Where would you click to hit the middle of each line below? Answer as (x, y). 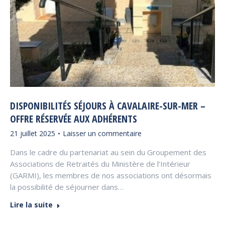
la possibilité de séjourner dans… (67, 187)
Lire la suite (31, 205)
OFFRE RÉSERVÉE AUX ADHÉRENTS (74, 119)
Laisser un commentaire (102, 133)
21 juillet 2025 (33, 133)
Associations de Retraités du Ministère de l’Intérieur (100, 164)
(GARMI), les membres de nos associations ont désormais (111, 175)
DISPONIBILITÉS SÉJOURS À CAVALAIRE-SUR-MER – (108, 106)
